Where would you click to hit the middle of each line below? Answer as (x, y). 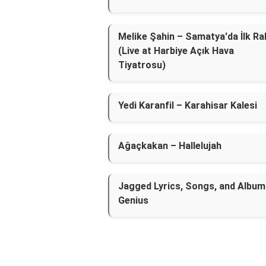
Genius (133, 200)
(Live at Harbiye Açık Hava (176, 51)
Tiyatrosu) (142, 65)
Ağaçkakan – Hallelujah (170, 146)
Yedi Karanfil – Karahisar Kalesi (188, 105)
